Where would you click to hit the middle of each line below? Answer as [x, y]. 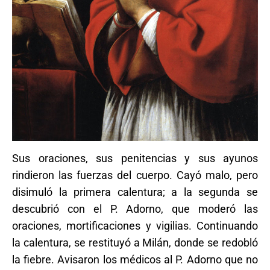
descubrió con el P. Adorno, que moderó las [135, 209]
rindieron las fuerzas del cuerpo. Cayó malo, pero [135, 175]
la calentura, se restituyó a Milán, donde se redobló [135, 242]
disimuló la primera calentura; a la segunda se [135, 192]
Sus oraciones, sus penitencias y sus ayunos [135, 158]
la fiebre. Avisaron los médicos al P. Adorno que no [135, 259]
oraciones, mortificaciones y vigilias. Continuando [135, 225]
